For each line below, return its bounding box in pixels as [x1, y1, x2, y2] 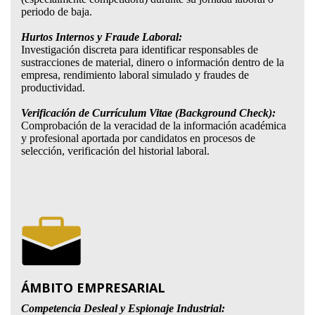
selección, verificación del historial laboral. [20, 145, 210, 157]
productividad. [20, 82, 85, 94]
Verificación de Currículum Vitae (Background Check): [20, 107, 276, 119]
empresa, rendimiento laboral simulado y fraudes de [20, 69, 249, 81]
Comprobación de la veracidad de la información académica [20, 120, 286, 131]
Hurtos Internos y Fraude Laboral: [20, 31, 182, 43]
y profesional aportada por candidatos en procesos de [20, 132, 255, 144]
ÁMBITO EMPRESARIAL [20, 279, 165, 296]
